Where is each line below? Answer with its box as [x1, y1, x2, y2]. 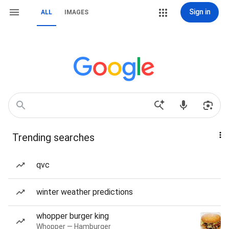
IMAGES [64, 9, 88, 16]
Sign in [189, 8, 211, 16]
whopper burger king [36, 211, 109, 221]
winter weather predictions [36, 187, 133, 197]
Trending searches [12, 131, 95, 144]
